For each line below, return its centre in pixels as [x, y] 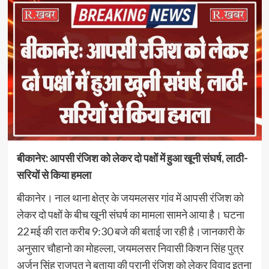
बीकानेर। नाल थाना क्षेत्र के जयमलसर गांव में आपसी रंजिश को [130, 197]
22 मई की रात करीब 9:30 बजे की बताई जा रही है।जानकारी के [130, 231]
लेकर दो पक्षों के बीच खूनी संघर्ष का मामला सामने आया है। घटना [130, 214]
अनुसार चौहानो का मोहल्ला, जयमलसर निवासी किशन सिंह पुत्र [130, 248]
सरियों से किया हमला [54, 174]
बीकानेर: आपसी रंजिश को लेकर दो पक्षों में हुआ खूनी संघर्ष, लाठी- [132, 158]
